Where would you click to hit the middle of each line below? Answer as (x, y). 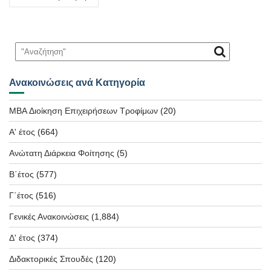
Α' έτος (22, 132)
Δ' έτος (22, 237)
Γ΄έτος (21, 195)
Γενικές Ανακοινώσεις (49, 216)
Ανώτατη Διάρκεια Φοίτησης (62, 153)
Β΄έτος (21, 174)
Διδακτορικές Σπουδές (51, 259)
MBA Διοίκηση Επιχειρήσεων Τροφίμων (83, 110)
